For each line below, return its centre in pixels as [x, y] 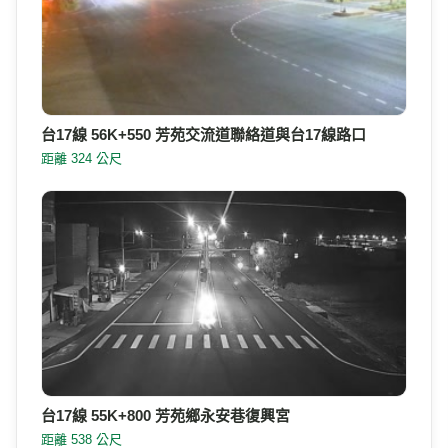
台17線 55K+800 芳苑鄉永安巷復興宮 [165, 416]
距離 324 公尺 [81, 159]
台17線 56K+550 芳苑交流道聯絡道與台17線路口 [203, 135]
